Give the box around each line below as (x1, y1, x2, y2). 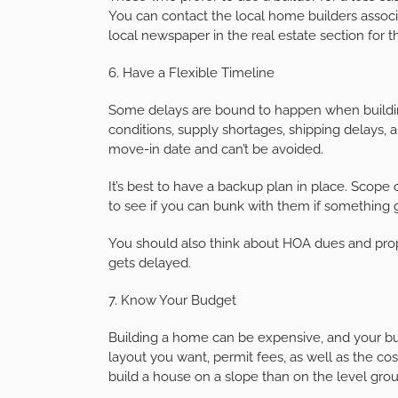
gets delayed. (108, 254, 191, 271)
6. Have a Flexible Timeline (108, 64, 275, 81)
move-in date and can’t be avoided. (108, 140, 323, 157)
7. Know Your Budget (108, 291, 236, 308)
